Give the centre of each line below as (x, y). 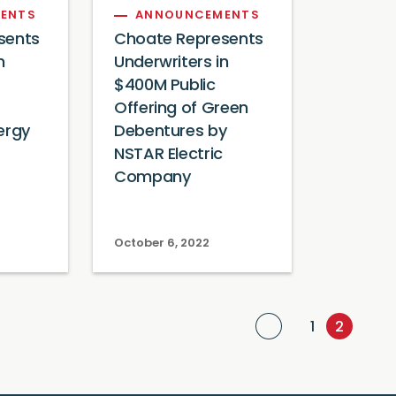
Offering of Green (181, 109)
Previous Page (331, 327)
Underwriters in (171, 63)
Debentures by (171, 132)
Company (152, 178)
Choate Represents (189, 40)
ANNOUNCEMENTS (198, 15)
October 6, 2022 (162, 244)
